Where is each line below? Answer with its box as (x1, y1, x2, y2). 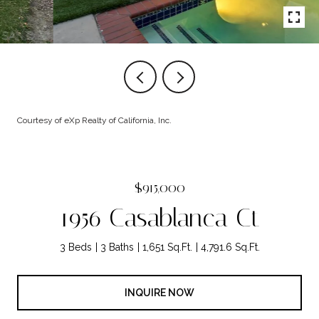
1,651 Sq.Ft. (142, 241, 192, 253)
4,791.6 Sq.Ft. (200, 241, 260, 253)
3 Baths (100, 241, 134, 253)
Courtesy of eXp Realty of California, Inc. (17, 115, 172, 125)
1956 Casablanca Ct (59, 203, 260, 233)
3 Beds (59, 241, 92, 253)
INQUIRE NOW (125, 286, 194, 298)
